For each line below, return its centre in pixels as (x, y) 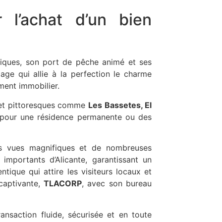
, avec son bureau (117, 184)
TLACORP (63, 184)
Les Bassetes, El (120, 105)
